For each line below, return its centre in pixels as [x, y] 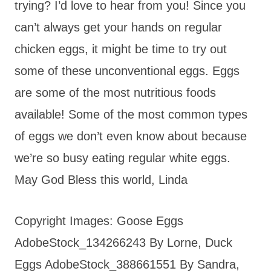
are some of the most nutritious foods [115, 92]
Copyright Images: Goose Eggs [99, 220]
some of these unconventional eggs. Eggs [127, 70]
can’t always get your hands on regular [118, 27]
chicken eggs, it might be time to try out [121, 49]
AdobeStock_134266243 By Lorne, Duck [123, 242]
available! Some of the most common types [131, 114]
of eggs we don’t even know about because [131, 136]
